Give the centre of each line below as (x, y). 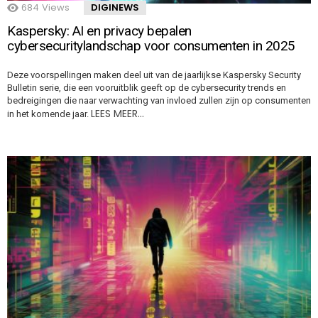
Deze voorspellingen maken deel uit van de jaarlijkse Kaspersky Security (154, 75)
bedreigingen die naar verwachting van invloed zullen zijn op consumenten (159, 100)
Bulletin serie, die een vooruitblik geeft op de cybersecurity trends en (147, 87)
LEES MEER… (117, 113)
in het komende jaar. (49, 114)
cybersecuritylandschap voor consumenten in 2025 (151, 45)
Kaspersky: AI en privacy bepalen (99, 31)
